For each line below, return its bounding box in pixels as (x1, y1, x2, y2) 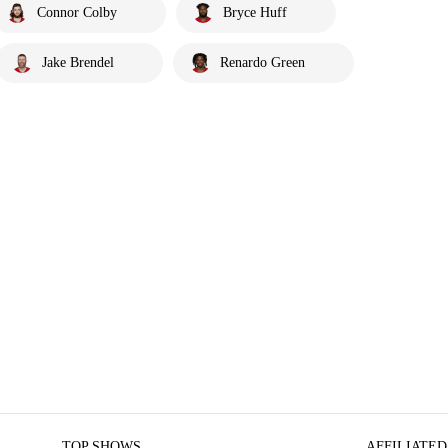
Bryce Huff (223, 5, 287, 20)
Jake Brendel (42, 55, 114, 70)
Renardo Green (220, 55, 305, 70)
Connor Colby (37, 5, 117, 20)
